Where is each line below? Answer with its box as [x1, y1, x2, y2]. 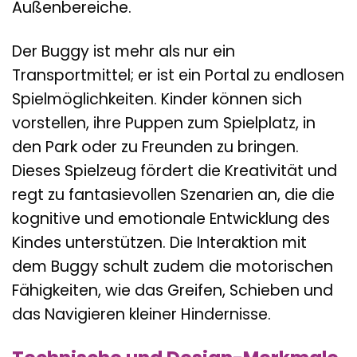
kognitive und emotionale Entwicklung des [12, 207, 330, 229]
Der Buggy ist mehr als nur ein [12, 40, 235, 62]
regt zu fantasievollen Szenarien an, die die [12, 183, 335, 206]
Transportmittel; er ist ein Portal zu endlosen [12, 64, 344, 86]
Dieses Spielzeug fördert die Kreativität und [12, 159, 337, 182]
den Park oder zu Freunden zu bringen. [12, 135, 299, 158]
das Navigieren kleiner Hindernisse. [12, 303, 271, 325]
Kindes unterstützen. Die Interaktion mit [12, 231, 307, 253]
